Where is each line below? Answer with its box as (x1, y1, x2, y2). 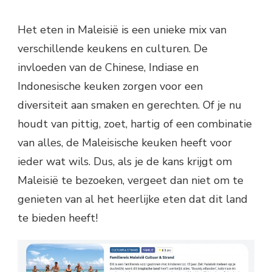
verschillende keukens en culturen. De (18, 41, 208, 56)
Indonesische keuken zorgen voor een (18, 79, 203, 94)
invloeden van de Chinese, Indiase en (18, 60, 199, 75)
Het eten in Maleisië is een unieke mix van (18, 22, 226, 38)
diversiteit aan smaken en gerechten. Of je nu (18, 98, 242, 113)
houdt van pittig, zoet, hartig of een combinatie (18, 117, 252, 132)
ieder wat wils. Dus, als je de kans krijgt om (18, 154, 232, 169)
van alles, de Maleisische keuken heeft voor (18, 135, 232, 151)
